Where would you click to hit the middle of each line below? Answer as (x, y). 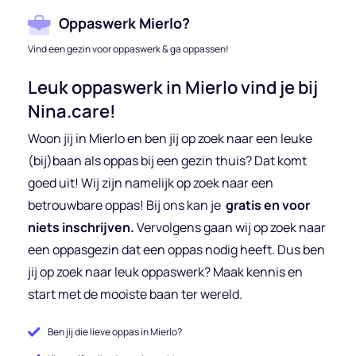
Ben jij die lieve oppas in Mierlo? (115, 331)
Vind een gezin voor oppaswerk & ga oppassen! (128, 48)
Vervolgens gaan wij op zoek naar (230, 227)
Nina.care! (72, 111)
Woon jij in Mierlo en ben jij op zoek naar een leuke (170, 138)
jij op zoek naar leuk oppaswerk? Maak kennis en (165, 271)
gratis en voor (268, 205)
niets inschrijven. (81, 227)
